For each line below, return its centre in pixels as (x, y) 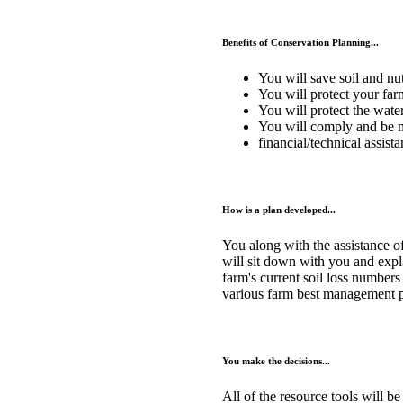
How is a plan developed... (279, 210)
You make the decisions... (276, 360)
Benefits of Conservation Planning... (300, 43)
